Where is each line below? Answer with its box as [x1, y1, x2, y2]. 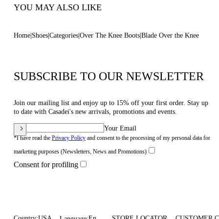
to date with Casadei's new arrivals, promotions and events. [14, 108, 177, 115]
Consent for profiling [14, 160, 78, 169]
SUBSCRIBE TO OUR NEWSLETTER [14, 70, 204, 83]
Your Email [104, 125, 136, 132]
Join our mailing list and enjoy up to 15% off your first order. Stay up [14, 99, 208, 107]
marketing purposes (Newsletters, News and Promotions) [14, 148, 147, 155]
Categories [49, 32, 78, 39]
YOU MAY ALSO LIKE [14, 2, 102, 12]
